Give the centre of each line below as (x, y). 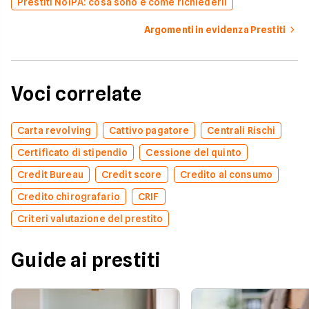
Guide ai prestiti (86, 260)
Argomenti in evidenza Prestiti (215, 30)
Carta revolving (54, 130)
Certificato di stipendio (73, 152)
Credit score (131, 175)
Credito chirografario (69, 197)
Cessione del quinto (194, 152)
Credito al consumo (226, 175)
